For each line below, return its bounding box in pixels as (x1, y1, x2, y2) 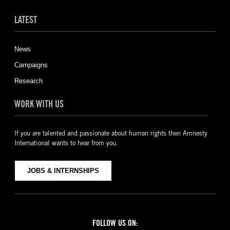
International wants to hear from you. (14, 139, 118, 147)
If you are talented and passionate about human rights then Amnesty (14, 129, 207, 137)
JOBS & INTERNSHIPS (27, 166, 99, 175)
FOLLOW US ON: (92, 218, 138, 228)
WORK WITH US (14, 98, 64, 109)
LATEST (14, 13, 37, 25)
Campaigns (14, 61, 48, 69)
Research (14, 76, 43, 85)
